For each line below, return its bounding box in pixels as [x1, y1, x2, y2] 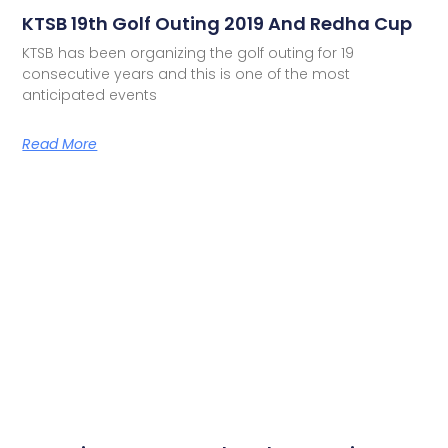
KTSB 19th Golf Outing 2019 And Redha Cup [22, 11, 413, 37]
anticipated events [22, 85, 158, 106]
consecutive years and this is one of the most [22, 64, 351, 85]
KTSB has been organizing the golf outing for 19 [22, 43, 355, 64]
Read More [22, 134, 98, 155]
